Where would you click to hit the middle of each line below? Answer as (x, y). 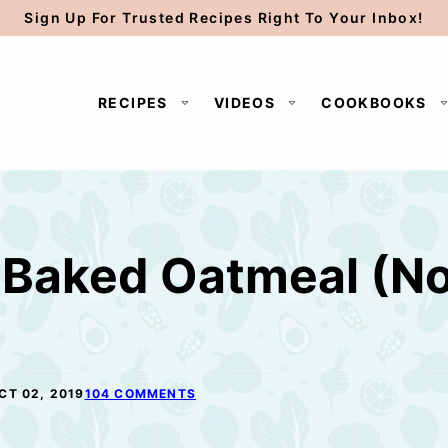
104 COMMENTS (140, 393)
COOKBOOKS (374, 102)
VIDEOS (244, 102)
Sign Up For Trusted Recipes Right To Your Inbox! (224, 17)
